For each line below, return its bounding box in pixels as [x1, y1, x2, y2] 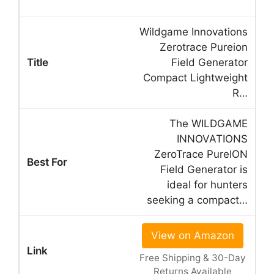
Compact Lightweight [143, 71, 248, 84]
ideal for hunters [167, 178, 248, 191]
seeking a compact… [147, 193, 248, 206]
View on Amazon [150, 229, 234, 242]
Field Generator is [160, 163, 248, 176]
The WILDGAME [169, 117, 248, 130]
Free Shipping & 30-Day [139, 251, 246, 264]
